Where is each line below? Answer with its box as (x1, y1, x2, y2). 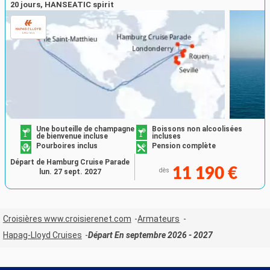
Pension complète (152, 141, 216, 150)
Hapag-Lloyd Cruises (2, 230, 82, 240)
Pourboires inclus (36, 141, 98, 150)
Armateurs (137, 213, 180, 224)
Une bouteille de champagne (36, 125, 135, 134)
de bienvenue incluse (36, 132, 108, 141)
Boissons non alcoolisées (152, 125, 242, 134)
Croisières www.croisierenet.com (2, 213, 131, 224)
